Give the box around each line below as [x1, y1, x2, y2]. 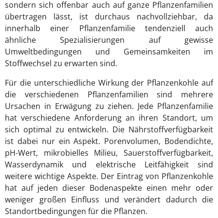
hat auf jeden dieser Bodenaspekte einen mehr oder [5, 182, 213, 194]
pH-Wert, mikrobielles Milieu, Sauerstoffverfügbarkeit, [5, 147, 213, 159]
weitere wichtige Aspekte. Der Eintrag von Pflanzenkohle [5, 171, 213, 182]
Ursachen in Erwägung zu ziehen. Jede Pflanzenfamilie [5, 101, 213, 112]
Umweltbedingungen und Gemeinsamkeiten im [5, 46, 213, 57]
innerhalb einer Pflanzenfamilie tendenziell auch [5, 23, 213, 34]
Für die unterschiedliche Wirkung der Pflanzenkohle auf [5, 77, 213, 89]
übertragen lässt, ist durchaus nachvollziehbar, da [5, 11, 213, 22]
